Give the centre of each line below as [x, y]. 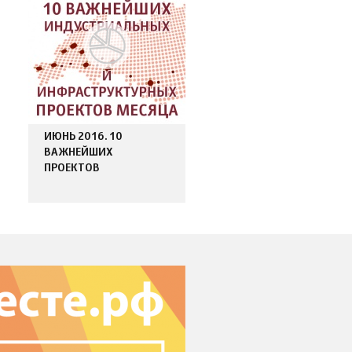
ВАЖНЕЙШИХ [79, 153]
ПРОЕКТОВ [72, 169]
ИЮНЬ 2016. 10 [83, 137]
